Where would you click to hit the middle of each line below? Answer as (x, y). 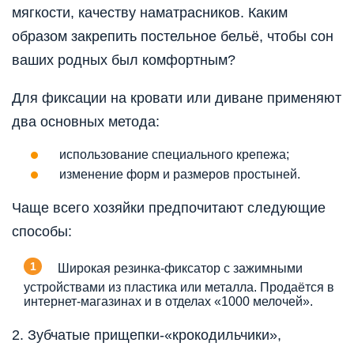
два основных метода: (86, 121)
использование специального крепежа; (174, 154)
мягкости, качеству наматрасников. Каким (150, 12)
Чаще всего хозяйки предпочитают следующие (169, 207)
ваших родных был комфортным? (124, 60)
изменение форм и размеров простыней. (180, 174)
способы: (42, 231)
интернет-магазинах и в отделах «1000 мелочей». (168, 301)
